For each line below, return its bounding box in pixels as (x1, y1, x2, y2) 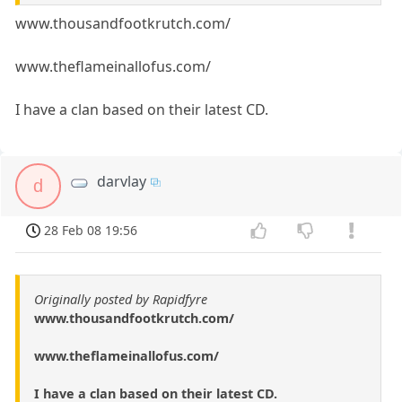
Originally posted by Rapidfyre (34, 290, 207, 308)
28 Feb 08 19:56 (44, 221, 138, 239)
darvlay (97, 170, 147, 191)
